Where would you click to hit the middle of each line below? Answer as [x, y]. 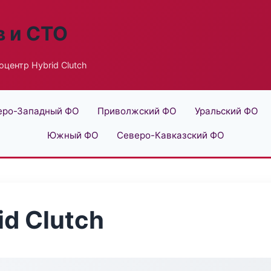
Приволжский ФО [137, 111]
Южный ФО [73, 135]
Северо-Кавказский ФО [170, 135]
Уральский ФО [226, 111]
